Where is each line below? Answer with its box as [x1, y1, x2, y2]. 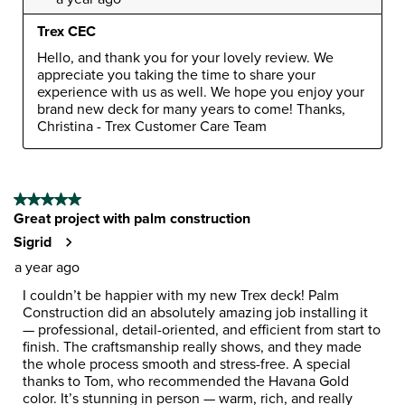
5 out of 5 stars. [14, 188, 101, 208]
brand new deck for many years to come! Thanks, [37, 98, 345, 119]
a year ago [14, 256, 80, 278]
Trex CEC [37, 20, 96, 42]
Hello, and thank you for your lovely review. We [37, 46, 334, 68]
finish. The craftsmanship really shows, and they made [23, 335, 362, 357]
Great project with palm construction [14, 207, 250, 229]
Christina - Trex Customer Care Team [37, 115, 267, 137]
